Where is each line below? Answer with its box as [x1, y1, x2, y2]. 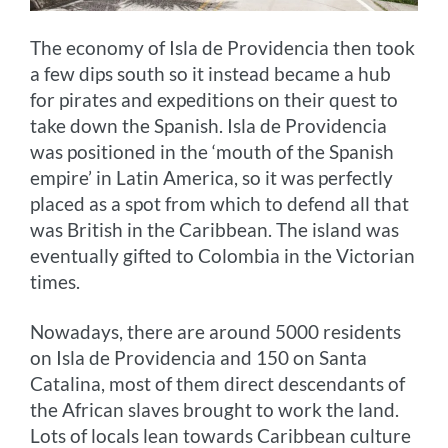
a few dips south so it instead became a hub [30, 62, 392, 86]
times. [30, 270, 81, 294]
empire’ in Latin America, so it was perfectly [30, 166, 394, 190]
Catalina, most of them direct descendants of [30, 372, 406, 396]
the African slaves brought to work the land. [30, 398, 400, 422]
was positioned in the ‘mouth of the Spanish [30, 140, 395, 164]
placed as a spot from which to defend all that [30, 192, 410, 216]
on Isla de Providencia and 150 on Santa [30, 346, 368, 370]
